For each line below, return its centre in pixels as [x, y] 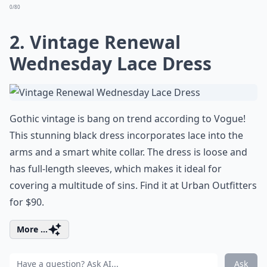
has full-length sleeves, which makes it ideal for [116, 169]
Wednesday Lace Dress [111, 63]
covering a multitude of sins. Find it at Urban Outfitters [133, 185]
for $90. [27, 202]
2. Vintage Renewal [95, 42]
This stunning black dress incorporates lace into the [126, 135]
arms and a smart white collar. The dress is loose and [128, 152]
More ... [32, 229]
